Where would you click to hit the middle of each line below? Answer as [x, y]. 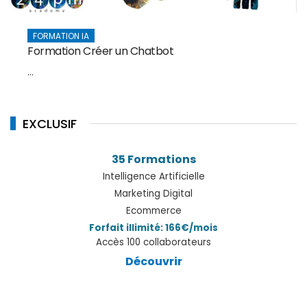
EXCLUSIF [50, 124]
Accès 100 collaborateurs [153, 243]
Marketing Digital [153, 194]
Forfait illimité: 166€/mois [153, 228]
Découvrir [153, 262]
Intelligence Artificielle [153, 177]
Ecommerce [153, 211]
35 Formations [153, 160]
